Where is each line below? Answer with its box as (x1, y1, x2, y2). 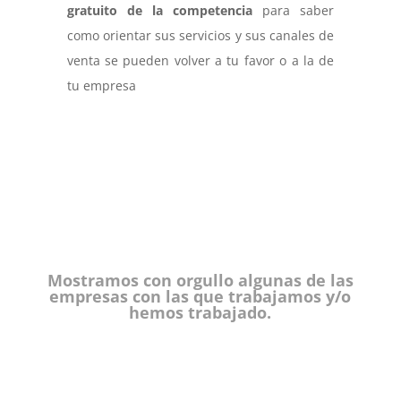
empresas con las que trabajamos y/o (49, 285, 352, 307)
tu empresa (66, 76, 136, 94)
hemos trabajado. (129, 301, 272, 323)
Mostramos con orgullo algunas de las (47, 269, 354, 291)
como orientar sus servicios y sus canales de (66, 26, 335, 44)
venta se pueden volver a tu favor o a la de (66, 51, 335, 69)
